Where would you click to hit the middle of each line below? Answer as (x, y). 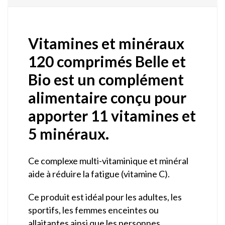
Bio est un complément (106, 79)
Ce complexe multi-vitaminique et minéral (108, 160)
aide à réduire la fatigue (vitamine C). (99, 174)
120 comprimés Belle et (107, 61)
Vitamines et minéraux (106, 43)
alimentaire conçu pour (107, 97)
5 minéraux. (69, 133)
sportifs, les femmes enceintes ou (93, 210)
